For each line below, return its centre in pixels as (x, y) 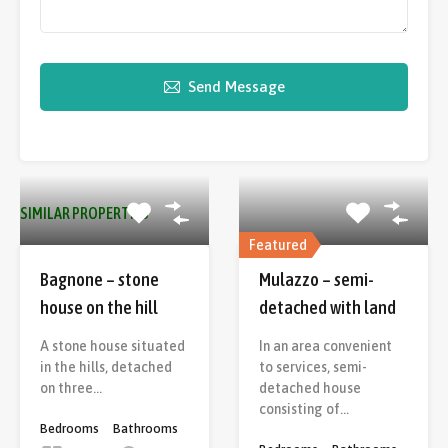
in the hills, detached (106, 366)
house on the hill (99, 306)
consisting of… (304, 408)
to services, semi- (313, 366)
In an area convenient (325, 345)
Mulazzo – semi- (316, 278)
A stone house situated (112, 345)
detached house (310, 387)
